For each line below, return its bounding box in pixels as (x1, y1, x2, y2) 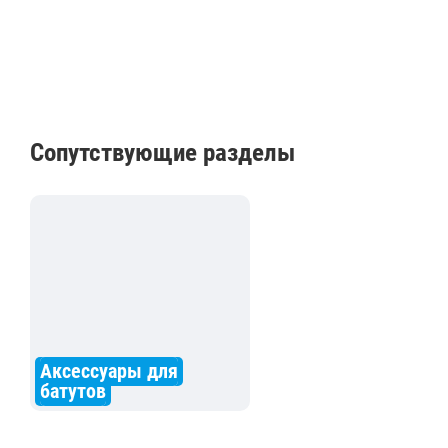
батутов (40, 379, 106, 403)
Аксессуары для (40, 359, 178, 383)
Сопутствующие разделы (30, 138, 295, 167)
